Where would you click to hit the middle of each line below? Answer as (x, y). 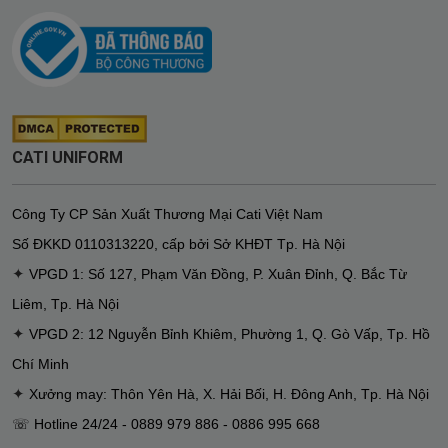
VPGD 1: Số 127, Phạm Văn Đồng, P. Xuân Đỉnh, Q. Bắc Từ (218, 274)
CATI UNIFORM (67, 158)
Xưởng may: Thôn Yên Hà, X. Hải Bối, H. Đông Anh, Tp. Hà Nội (229, 394)
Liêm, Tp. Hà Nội (65, 304)
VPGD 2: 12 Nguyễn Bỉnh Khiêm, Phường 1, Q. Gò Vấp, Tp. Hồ (229, 334)
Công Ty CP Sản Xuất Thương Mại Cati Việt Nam (167, 214)
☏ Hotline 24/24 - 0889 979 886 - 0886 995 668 (166, 424)
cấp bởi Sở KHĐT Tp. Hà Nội (251, 244)
